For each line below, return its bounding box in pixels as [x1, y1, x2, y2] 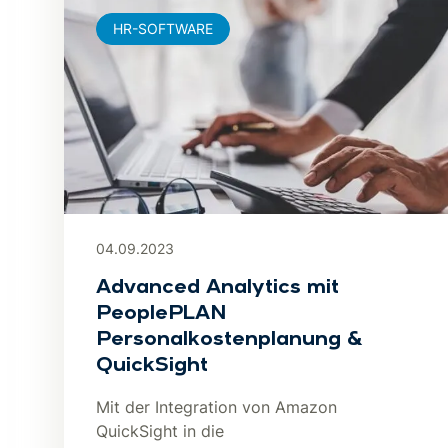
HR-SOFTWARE [113, 20, 213, 38]
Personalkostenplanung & [96, 330, 363, 351]
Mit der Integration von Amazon [96, 397, 337, 418]
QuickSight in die [96, 421, 224, 442]
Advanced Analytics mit [96, 278, 339, 299]
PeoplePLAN [96, 304, 226, 325]
